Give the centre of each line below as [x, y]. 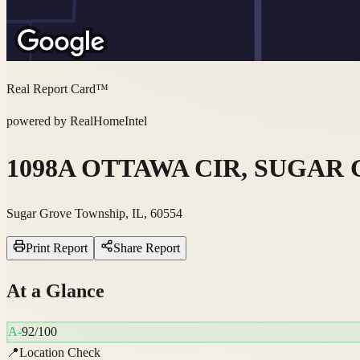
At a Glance [55, 291]
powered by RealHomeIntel [77, 121]
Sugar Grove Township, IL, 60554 [94, 214]
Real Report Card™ [57, 89]
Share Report [147, 248]
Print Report [57, 248]
